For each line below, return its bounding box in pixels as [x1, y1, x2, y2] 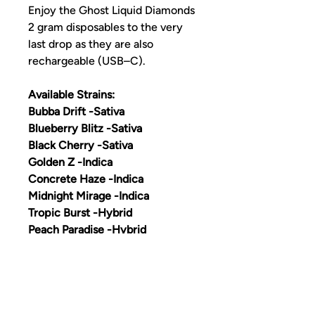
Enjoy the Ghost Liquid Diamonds [28, 3, 195, 17]
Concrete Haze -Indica [28, 172, 143, 186]
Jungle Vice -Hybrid [28, 239, 130, 253]
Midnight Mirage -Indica [28, 188, 149, 202]
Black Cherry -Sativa [28, 138, 133, 152]
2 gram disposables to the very [28, 20, 183, 34]
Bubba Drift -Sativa [28, 104, 124, 118]
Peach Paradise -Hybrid [28, 222, 146, 236]
